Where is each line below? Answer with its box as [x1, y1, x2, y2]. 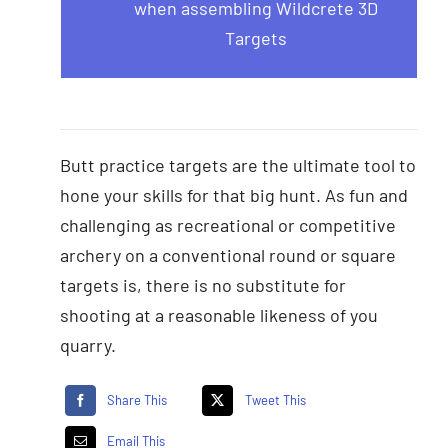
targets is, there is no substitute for [59, 273, 346, 296]
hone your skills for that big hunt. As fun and [59, 183, 408, 206]
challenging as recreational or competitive [59, 213, 396, 236]
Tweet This [244, 392, 306, 409]
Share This [107, 392, 168, 409]
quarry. [59, 333, 116, 356]
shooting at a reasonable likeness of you [59, 303, 378, 326]
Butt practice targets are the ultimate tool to [59, 153, 416, 176]
